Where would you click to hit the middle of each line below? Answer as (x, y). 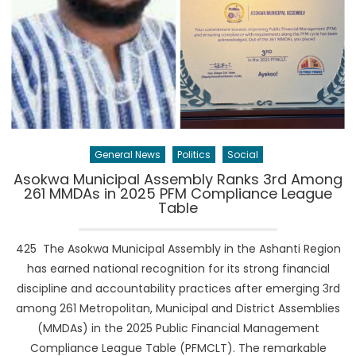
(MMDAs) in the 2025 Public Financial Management (178, 329)
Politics (193, 155)
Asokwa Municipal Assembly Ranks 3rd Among (178, 180)
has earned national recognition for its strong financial (178, 269)
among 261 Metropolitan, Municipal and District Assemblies (178, 309)
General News (127, 155)
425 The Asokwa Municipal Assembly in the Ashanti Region (178, 249)
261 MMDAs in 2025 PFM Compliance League (178, 194)
